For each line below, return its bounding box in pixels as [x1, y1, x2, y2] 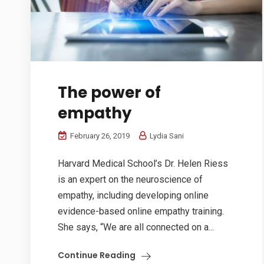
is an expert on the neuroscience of [58, 174, 203, 186]
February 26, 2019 [68, 131, 130, 141]
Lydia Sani [148, 131, 184, 141]
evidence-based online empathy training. [58, 206, 224, 217]
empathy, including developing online [58, 190, 209, 202]
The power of [58, 82, 161, 104]
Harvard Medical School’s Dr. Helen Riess [58, 158, 228, 170]
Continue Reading [58, 249, 136, 262]
